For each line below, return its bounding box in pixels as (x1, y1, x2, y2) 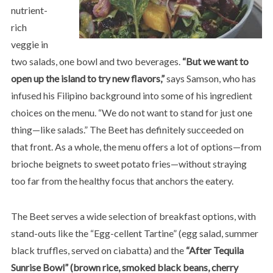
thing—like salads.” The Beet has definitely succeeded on (10, 123, 244, 135)
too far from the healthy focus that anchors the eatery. (10, 174, 233, 186)
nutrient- (10, 4, 48, 16)
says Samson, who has (164, 72, 256, 84)
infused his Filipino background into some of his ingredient (10, 89, 252, 101)
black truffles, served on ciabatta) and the (10, 244, 186, 256)
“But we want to (182, 55, 249, 67)
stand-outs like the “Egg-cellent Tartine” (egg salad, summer (10, 227, 258, 239)
